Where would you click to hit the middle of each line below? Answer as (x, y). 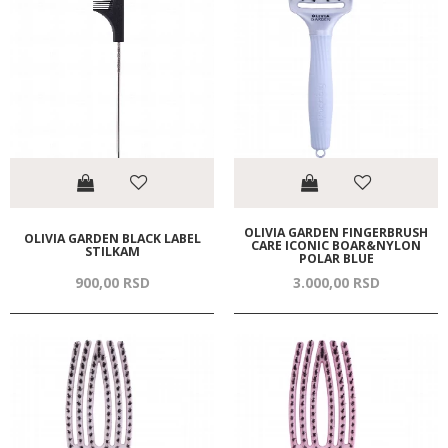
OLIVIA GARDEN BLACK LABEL (112, 239)
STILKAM (112, 252)
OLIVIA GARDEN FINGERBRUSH (336, 232)
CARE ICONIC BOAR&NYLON (336, 245)
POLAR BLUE (336, 258)
